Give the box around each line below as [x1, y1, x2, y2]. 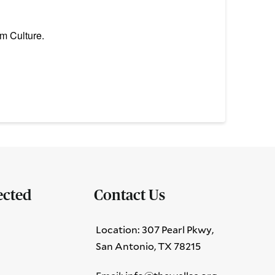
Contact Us [93, 188, 165, 204]
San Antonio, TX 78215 [95, 239, 201, 253]
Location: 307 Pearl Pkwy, [95, 223, 214, 236]
